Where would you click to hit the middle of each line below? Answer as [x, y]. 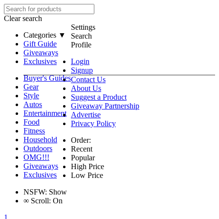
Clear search [23, 18]
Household [40, 140]
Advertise [86, 115]
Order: [81, 140]
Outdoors [38, 148]
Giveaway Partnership [105, 106]
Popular [83, 158]
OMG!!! [36, 157]
